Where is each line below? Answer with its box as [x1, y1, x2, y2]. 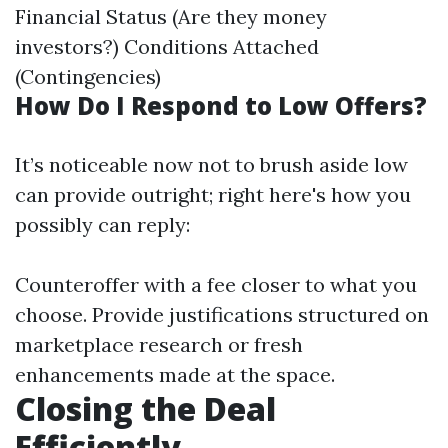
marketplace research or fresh [15, 332, 303, 357]
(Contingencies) [15, 64, 161, 89]
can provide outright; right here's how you [15, 182, 411, 207]
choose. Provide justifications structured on [15, 302, 429, 327]
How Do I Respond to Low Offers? [15, 89, 427, 122]
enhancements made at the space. [15, 362, 335, 387]
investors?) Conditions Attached [15, 34, 319, 59]
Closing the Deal [15, 387, 276, 430]
